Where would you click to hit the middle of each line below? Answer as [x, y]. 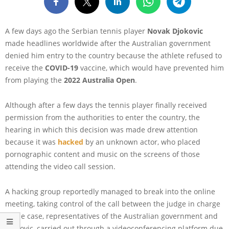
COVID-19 [62, 67]
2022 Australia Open [99, 80]
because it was [31, 142]
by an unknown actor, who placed [142, 142]
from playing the [35, 80]
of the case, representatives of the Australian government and [111, 216]
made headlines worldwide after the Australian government [108, 43]
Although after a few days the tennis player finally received [106, 105]
